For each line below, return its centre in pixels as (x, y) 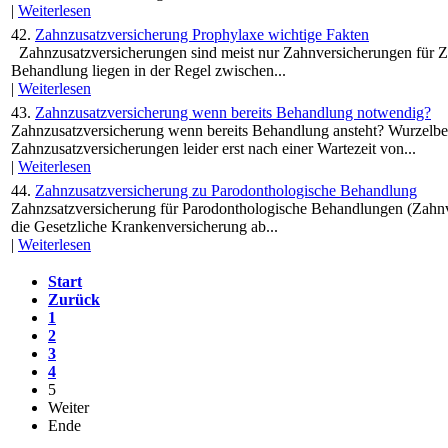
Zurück (74, 299)
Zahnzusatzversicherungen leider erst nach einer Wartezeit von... (213, 148)
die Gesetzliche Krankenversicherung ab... (144, 226)
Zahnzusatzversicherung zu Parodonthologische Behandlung (226, 190)
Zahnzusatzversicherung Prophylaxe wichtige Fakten (202, 34)
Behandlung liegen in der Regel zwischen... (148, 70)
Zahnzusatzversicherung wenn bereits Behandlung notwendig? (233, 112)
